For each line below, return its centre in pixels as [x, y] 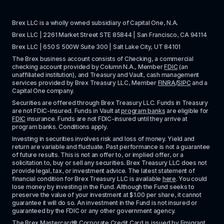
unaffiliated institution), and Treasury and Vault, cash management [106, 75]
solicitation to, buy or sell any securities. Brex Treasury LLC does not [109, 163]
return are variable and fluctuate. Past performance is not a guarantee [111, 147]
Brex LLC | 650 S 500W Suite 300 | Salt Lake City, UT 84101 [96, 47]
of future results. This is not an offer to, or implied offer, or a [98, 155]
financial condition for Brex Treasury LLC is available [87, 179]
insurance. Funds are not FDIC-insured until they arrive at [106, 119]
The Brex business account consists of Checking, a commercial [103, 59]
